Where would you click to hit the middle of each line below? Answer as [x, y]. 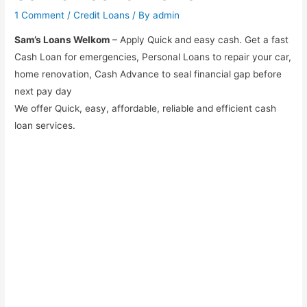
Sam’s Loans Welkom [62, 40]
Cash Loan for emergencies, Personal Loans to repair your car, [153, 57]
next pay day [44, 91]
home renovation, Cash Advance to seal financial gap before [148, 74]
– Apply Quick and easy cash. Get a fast [199, 40]
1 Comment [40, 15]
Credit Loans [102, 15]
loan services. [45, 126]
